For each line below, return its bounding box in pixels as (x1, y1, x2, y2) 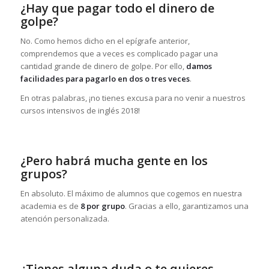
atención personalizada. (20, 213, 109, 225)
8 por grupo (80, 201, 125, 212)
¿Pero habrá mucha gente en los (20, 153, 208, 169)
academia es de (20, 201, 80, 212)
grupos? (20, 166, 67, 183)
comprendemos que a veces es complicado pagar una (20, 48, 218, 59)
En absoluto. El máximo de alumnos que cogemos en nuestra (20, 188, 242, 199)
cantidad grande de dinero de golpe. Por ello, (20, 61, 186, 72)
